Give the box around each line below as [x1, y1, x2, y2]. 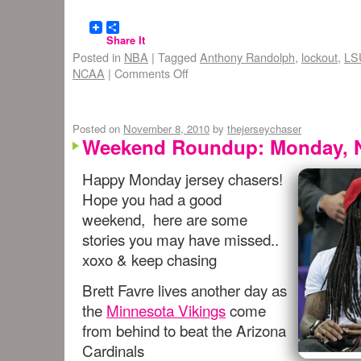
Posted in [73, 48, 121, 65]
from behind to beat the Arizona [82, 319, 286, 341]
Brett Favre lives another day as [82, 279, 287, 301]
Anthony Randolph [200, 48, 295, 65]
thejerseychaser [227, 121, 301, 136]
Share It [106, 31, 145, 48]
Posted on [73, 121, 120, 136]
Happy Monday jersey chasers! [82, 168, 283, 189]
